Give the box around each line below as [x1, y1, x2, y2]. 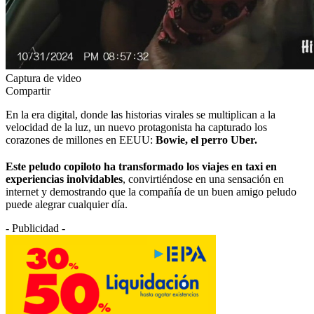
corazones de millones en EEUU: [6, 133, 156, 146]
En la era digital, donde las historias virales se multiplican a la [6, 108, 275, 121]
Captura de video [6, 71, 81, 84]
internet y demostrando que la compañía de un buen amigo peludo [6, 185, 296, 198]
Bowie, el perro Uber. [156, 133, 260, 146]
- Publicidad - [6, 221, 65, 234]
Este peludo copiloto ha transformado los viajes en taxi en [6, 160, 277, 172]
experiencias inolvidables [6, 172, 123, 185]
